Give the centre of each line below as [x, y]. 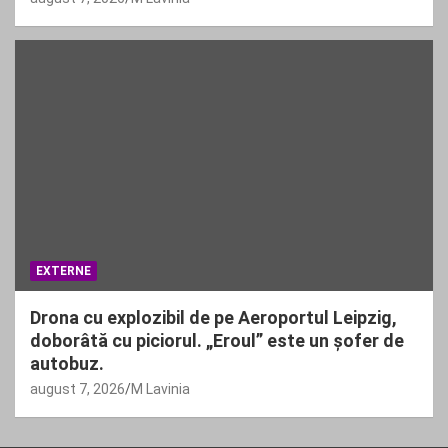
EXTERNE [63, 271]
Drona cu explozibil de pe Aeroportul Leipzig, [213, 318]
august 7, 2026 [77, 389]
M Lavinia [160, 389]
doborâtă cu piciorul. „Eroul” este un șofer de [217, 341]
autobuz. [67, 364]
